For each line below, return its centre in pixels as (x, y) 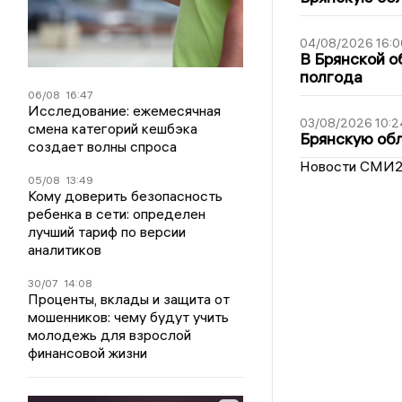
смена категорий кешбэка (113, 128)
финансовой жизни (88, 352)
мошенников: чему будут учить (129, 316)
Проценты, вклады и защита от (129, 298)
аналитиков (65, 249)
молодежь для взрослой (110, 334)
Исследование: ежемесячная (125, 110)
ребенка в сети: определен (117, 213)
